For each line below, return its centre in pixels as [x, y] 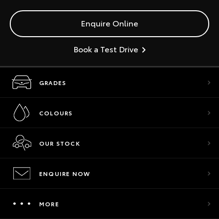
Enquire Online [109, 23]
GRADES [53, 82]
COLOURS [56, 113]
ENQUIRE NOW [65, 173]
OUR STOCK [60, 143]
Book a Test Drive [106, 49]
